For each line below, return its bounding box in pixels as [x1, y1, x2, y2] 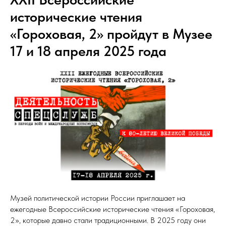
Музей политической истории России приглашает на [10, 193, 185, 203]
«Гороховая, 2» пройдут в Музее [10, 25, 212, 42]
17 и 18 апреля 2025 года [10, 42, 166, 60]
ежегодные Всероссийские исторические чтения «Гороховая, [10, 204, 215, 214]
